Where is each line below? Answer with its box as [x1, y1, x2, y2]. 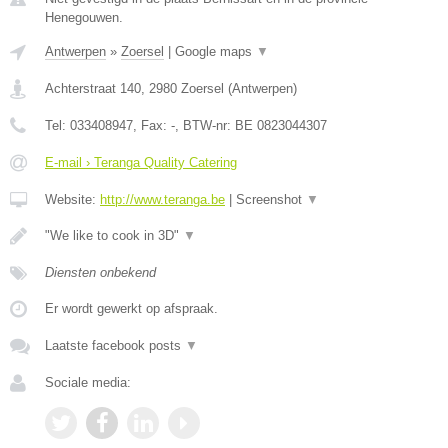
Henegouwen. [45, 9, 123, 25]
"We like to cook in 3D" [45, 227, 183, 243]
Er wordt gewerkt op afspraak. [45, 300, 218, 316]
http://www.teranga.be [100, 191, 225, 207]
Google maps [175, 43, 256, 59]
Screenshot [236, 191, 306, 207]
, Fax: [133, 117, 171, 133]
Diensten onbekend [45, 264, 156, 280]
